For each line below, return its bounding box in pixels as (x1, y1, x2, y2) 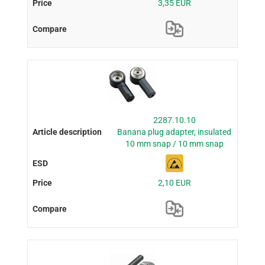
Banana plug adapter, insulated (117, 127, 232, 137)
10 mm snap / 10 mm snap (125, 138, 224, 148)
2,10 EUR (157, 177, 191, 188)
